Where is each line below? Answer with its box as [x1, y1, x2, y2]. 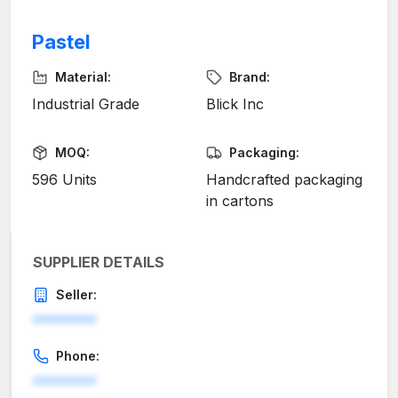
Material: [55, 69, 111, 85]
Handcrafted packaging [206, 171, 362, 189]
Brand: [229, 69, 270, 85]
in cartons [206, 192, 274, 211]
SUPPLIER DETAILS [33, 253, 164, 272]
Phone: [56, 348, 99, 364]
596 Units [32, 171, 97, 189]
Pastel [32, 30, 91, 54]
